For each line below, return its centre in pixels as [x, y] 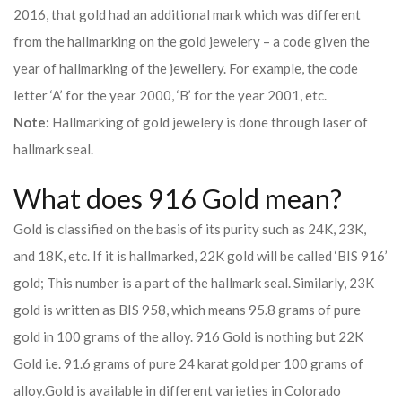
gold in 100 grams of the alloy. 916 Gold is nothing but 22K [188, 336]
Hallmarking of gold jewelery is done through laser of [209, 122]
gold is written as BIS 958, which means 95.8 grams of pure [187, 310]
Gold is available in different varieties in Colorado [193, 390]
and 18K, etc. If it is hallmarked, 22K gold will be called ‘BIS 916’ [201, 256]
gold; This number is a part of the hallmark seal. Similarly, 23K [194, 283]
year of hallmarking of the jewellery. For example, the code [186, 68]
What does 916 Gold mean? [178, 199]
